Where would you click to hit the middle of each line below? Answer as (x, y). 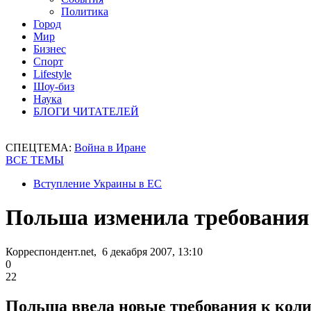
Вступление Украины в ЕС (98, 184)
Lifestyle (52, 74)
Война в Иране (110, 148)
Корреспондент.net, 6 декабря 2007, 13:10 (104, 251)
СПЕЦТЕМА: (40, 148)
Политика (85, 11)
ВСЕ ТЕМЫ (35, 160)
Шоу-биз (54, 86)
